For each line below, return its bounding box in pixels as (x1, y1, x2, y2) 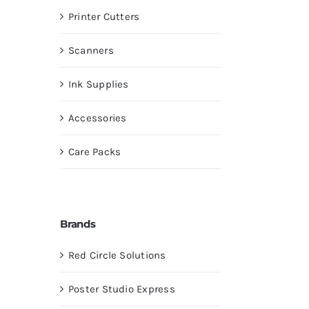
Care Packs (68, 146, 121, 159)
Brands (60, 217, 96, 230)
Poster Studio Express (68, 283, 175, 296)
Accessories (68, 112, 127, 125)
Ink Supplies (68, 78, 129, 91)
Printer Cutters (68, 10, 140, 23)
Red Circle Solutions (68, 249, 166, 262)
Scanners (68, 44, 114, 57)
